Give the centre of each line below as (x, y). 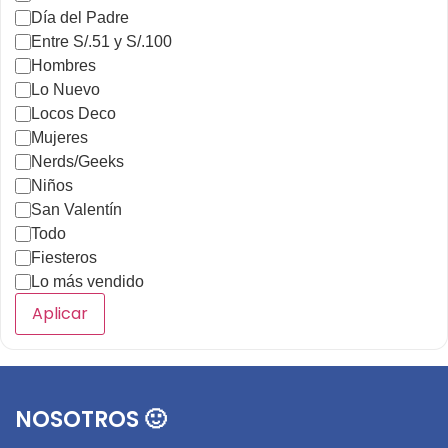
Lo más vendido (87, 281)
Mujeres (59, 137)
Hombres (63, 65)
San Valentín (76, 209)
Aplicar (60, 314)
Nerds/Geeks (77, 161)
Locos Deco (73, 113)
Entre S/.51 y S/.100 (101, 41)
